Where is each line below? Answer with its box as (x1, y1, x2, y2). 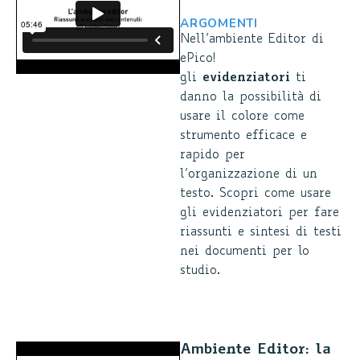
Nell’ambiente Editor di (180, 34, 324, 46)
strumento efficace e (180, 130, 307, 142)
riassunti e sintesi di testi (180, 227, 342, 239)
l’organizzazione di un (180, 169, 317, 181)
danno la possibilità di (180, 92, 321, 104)
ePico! (180, 53, 215, 65)
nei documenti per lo (180, 246, 309, 258)
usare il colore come (180, 111, 305, 123)
